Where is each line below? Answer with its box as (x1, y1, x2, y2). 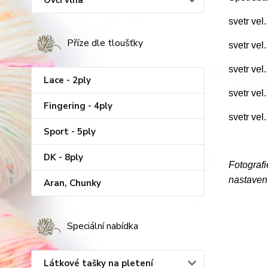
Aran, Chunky (44, 177, 101, 189)
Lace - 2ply (44, 74, 91, 86)
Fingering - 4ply (44, 100, 112, 112)
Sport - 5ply (44, 126, 96, 138)
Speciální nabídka (67, 220, 138, 233)
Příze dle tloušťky (67, 36, 143, 50)
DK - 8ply (44, 151, 83, 163)
